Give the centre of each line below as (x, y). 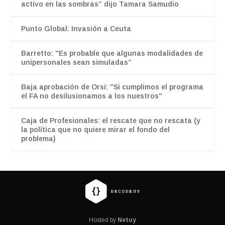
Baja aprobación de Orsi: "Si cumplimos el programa (113, 87)
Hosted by (103, 220)
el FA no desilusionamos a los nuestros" (92, 96)
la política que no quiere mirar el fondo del (96, 130)
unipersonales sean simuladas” (77, 63)
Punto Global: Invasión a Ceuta (76, 29)
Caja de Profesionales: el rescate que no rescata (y (111, 121)
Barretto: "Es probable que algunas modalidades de (112, 53)
